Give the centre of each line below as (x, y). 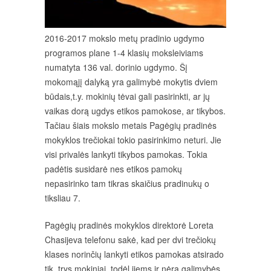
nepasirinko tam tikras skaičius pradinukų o (127, 183)
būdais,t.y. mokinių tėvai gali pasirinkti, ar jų (127, 96)
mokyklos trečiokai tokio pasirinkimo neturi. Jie (133, 140)
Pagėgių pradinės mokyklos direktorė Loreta (129, 225)
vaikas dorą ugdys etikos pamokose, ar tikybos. (135, 111)
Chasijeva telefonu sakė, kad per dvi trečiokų (130, 240)
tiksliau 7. (63, 198)
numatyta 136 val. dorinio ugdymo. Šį (116, 67)
